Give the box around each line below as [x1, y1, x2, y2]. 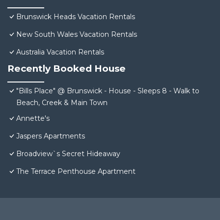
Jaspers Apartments [16, 132, 85, 141]
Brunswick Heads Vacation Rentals [16, 12, 135, 22]
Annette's [16, 114, 50, 123]
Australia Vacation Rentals [16, 48, 104, 57]
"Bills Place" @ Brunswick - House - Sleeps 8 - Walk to [16, 86, 199, 96]
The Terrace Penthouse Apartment [16, 167, 136, 176]
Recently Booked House [7, 63, 126, 75]
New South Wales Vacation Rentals [16, 30, 137, 39]
